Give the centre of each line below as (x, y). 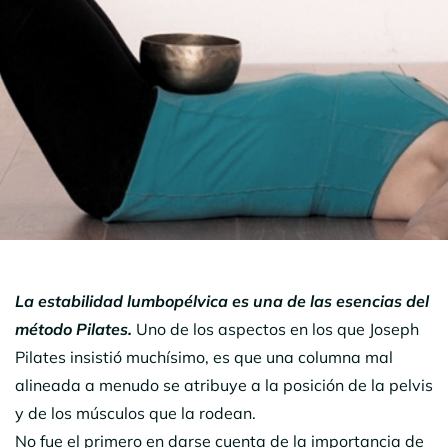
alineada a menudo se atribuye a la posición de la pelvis (224, 384)
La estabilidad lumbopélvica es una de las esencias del (222, 300)
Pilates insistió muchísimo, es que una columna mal (204, 356)
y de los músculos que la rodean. (135, 412)
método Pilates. (75, 328)
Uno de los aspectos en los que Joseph (277, 328)
